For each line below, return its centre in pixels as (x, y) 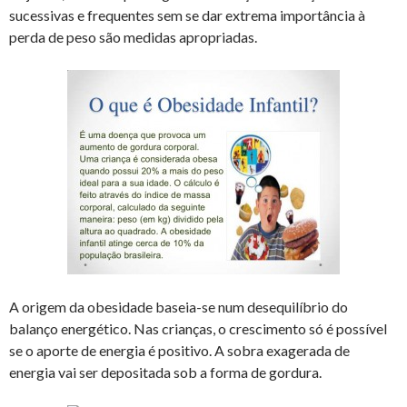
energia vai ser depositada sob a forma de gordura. (165, 372)
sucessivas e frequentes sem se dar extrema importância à (187, 15)
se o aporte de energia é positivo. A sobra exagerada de (179, 350)
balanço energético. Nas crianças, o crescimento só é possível (198, 328)
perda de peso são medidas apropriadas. (133, 36)
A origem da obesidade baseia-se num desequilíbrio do (179, 306)
